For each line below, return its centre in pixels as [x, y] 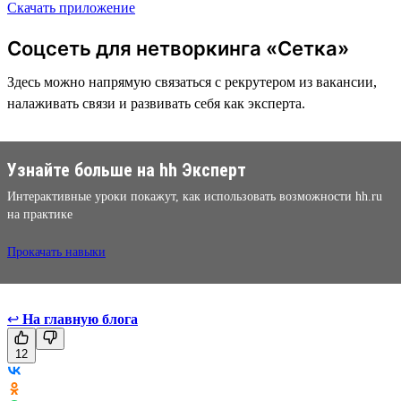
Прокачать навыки [56, 252]
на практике [40, 214]
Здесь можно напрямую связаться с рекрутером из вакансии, [192, 81]
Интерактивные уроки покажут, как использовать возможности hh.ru [195, 196]
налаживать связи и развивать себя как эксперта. [156, 103]
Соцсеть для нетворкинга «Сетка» [178, 48]
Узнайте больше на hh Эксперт [127, 170]
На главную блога [80, 319]
